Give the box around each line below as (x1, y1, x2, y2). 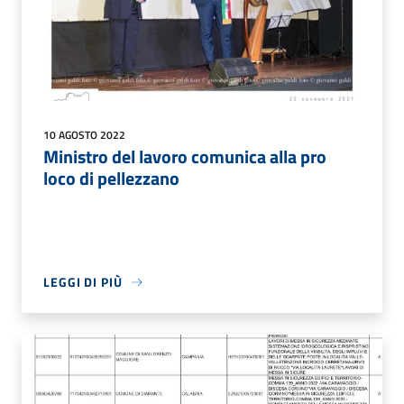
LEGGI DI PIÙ (43, 272, 123, 292)
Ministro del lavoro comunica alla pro (43, 142, 326, 171)
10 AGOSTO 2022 (43, 126, 125, 144)
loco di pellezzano (43, 164, 179, 193)
